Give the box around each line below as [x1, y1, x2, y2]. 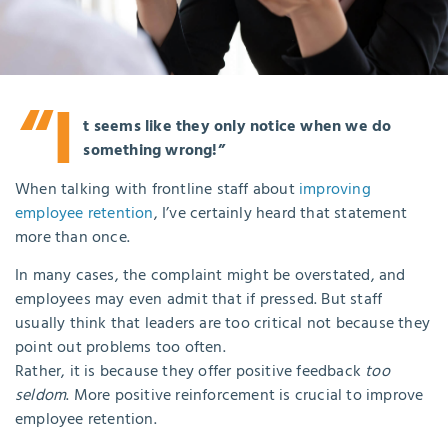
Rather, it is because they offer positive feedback [15, 359, 366, 386]
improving [299, 176, 371, 203]
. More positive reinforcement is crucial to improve [66, 383, 424, 410]
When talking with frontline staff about [15, 176, 299, 203]
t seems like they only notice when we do [83, 114, 392, 141]
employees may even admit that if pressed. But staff [15, 287, 383, 314]
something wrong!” [83, 138, 225, 165]
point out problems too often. [15, 335, 226, 362]
